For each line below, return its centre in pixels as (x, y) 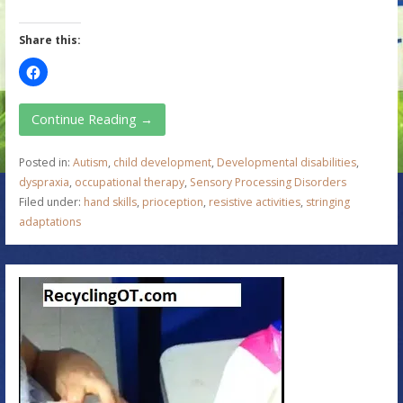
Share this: (49, 40)
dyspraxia (44, 183)
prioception (172, 202)
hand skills (110, 202)
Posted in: (45, 163)
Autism (90, 163)
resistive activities (254, 202)
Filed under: (51, 202)
